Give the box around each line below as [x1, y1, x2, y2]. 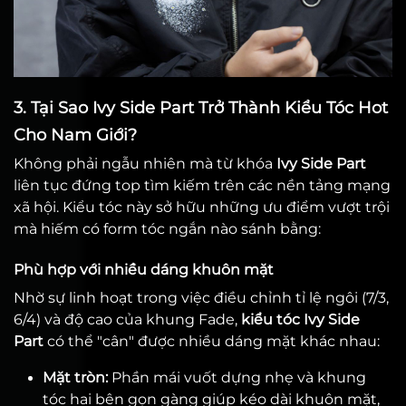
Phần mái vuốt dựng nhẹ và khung [108, 369, 366, 386]
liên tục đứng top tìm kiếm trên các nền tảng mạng [14, 177, 391, 194]
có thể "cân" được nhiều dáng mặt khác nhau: [43, 333, 380, 350]
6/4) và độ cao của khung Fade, [14, 311, 241, 328]
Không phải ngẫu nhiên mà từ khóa [14, 155, 276, 172]
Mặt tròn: [43, 369, 108, 386]
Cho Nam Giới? [14, 125, 137, 145]
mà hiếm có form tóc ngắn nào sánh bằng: [14, 220, 321, 237]
